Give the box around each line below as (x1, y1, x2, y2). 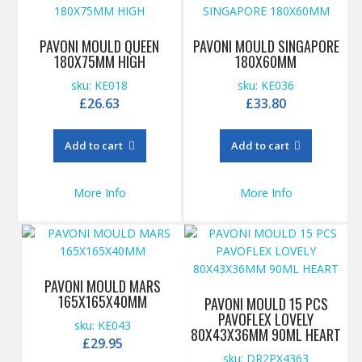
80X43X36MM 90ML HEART (191, 323, 342, 345)
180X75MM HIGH (53, 50, 145, 72)
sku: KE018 (71, 77, 128, 93)
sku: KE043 (74, 317, 132, 333)
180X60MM (235, 50, 297, 72)
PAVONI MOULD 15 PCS (204, 293, 328, 314)
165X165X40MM (58, 290, 148, 312)
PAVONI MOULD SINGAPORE (192, 35, 339, 57)
